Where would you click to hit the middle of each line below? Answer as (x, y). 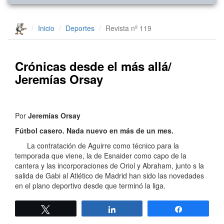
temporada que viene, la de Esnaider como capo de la (101, 156)
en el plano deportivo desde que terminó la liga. (90, 186)
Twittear (69, 209)
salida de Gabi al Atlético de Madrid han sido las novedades (109, 176)
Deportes (80, 28)
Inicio (46, 28)
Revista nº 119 (128, 28)
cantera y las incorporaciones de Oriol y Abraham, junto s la (109, 166)
